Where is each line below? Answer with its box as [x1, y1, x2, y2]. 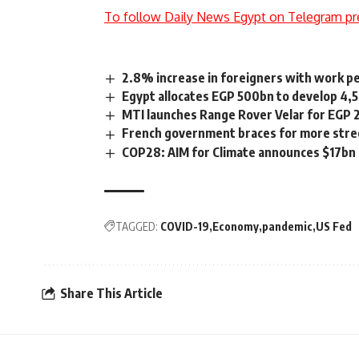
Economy [212, 219, 259, 233]
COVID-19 [160, 219, 209, 233]
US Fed [316, 219, 352, 233]
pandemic [262, 219, 313, 233]
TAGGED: [115, 219, 158, 233]
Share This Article [60, 285, 163, 302]
